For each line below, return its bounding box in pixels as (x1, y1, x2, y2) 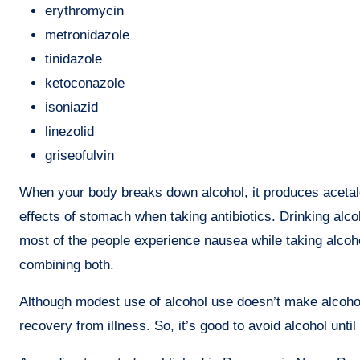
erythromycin (45, 2, 124, 18)
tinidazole (45, 51, 102, 67)
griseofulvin (45, 147, 114, 163)
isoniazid (45, 99, 98, 115)
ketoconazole (45, 75, 125, 91)
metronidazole (45, 27, 129, 43)
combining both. (19, 256, 114, 272)
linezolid (45, 123, 94, 139)
